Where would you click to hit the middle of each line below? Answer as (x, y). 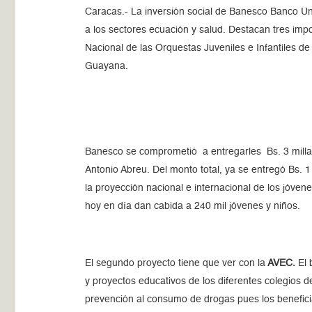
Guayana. (107, 66)
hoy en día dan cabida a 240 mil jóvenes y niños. (193, 206)
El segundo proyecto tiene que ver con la (175, 263)
